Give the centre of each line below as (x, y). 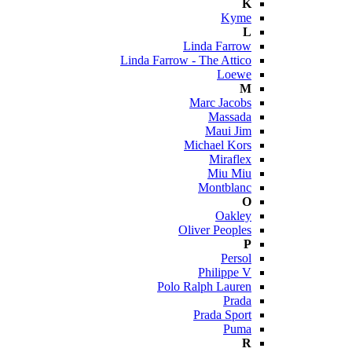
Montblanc (225, 187)
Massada (230, 117)
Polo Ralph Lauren (204, 286)
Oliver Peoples (215, 230)
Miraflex (230, 159)
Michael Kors (218, 145)
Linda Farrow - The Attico (186, 60)
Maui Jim (228, 131)
